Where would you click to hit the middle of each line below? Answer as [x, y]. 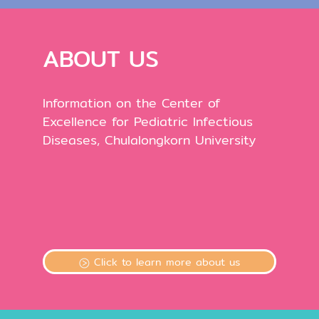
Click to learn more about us [165, 262]
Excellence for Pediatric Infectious [148, 122]
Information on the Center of [131, 103]
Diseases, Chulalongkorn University [149, 140]
